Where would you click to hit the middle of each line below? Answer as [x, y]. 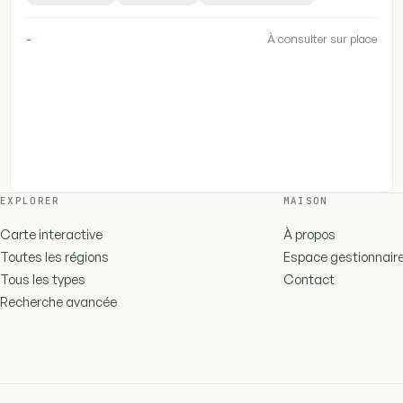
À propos [309, 235]
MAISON [305, 201]
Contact [309, 280]
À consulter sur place [322, 39]
